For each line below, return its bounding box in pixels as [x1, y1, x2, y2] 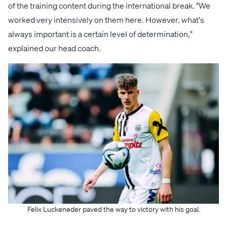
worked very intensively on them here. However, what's [8, 14, 204, 25]
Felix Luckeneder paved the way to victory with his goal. [27, 204, 200, 214]
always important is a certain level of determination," [8, 28, 193, 39]
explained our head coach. [8, 42, 101, 53]
